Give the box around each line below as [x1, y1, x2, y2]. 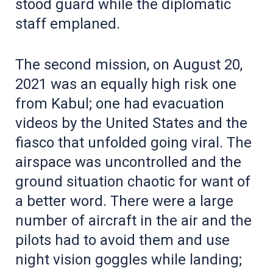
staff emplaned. [15, 15, 120, 32]
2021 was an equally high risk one [15, 75, 236, 93]
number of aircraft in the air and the [15, 211, 252, 229]
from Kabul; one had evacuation [15, 94, 224, 112]
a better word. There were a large [15, 192, 233, 210]
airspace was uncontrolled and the [15, 153, 241, 171]
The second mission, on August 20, [15, 55, 243, 73]
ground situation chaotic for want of [15, 172, 250, 190]
